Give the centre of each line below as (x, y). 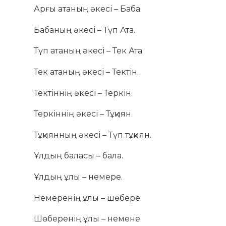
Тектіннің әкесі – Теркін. (83, 93)
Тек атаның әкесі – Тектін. (87, 72)
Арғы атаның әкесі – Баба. (88, 9)
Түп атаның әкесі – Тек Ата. (89, 51)
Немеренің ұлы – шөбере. (88, 198)
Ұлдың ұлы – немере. (78, 177)
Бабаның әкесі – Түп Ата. (85, 30)
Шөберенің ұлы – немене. (88, 219)
